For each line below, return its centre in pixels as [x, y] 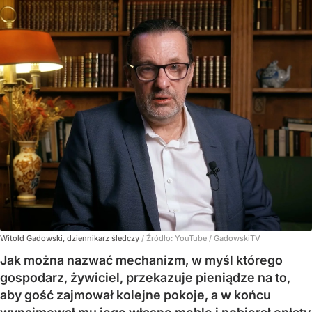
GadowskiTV [237, 239]
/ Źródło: [158, 239]
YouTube [191, 239]
